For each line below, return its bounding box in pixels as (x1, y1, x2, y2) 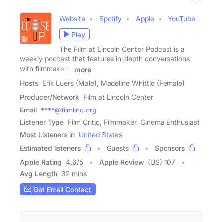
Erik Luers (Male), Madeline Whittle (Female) (42, 79, 185, 88)
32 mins (61, 169, 87, 178)
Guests (107, 144, 129, 153)
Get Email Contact (31, 185, 91, 194)
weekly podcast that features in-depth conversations (20, 55, 190, 63)
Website (59, 14, 85, 23)
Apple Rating (20, 158, 62, 166)
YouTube (168, 14, 195, 23)
